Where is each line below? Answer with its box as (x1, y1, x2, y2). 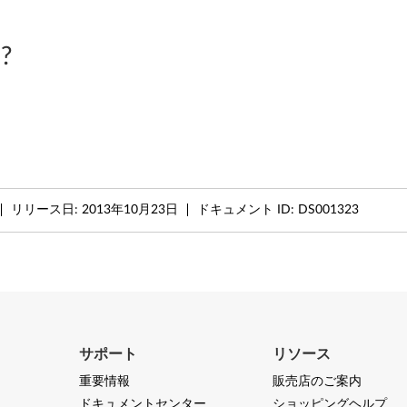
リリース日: (11, 203, 82, 216)
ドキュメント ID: (197, 203, 298, 216)
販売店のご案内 (273, 374, 362, 388)
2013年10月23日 (82, 203, 178, 216)
